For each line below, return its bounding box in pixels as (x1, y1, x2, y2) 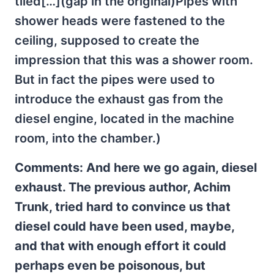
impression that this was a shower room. (15, 53, 253, 67)
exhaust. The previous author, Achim (15, 180, 231, 194)
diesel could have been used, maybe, (15, 219, 234, 234)
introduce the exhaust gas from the (15, 92, 223, 106)
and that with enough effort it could (15, 239, 226, 253)
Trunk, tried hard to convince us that (15, 199, 231, 214)
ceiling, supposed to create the (15, 33, 199, 48)
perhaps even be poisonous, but (15, 258, 206, 273)
